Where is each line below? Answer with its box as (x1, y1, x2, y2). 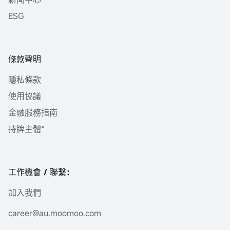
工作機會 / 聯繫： (8, 166, 74, 178)
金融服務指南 (8, 106, 57, 118)
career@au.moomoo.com (8, 207, 101, 219)
